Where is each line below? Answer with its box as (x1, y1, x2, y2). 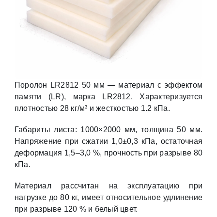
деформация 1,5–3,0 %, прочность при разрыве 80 (14, 149, 203, 157)
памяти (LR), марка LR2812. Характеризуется (14, 93, 203, 101)
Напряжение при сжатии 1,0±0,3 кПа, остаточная (14, 137, 203, 145)
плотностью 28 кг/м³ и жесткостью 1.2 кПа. (14, 104, 170, 112)
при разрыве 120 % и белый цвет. (14, 205, 138, 213)
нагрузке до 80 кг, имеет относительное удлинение (14, 193, 203, 201)
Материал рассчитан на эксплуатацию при (14, 182, 203, 190)
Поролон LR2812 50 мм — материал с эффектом (14, 81, 203, 89)
